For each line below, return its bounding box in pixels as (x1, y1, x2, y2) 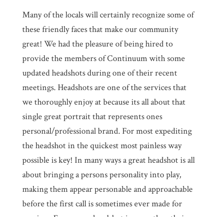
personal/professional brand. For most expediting (22, 125, 192, 137)
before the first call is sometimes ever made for (22, 198, 182, 209)
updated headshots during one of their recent (22, 67, 177, 78)
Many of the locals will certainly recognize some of (22, 9, 194, 20)
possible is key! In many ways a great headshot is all (22, 154, 195, 166)
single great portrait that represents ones (22, 110, 162, 122)
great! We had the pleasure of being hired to (22, 38, 173, 49)
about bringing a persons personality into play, (22, 169, 181, 180)
